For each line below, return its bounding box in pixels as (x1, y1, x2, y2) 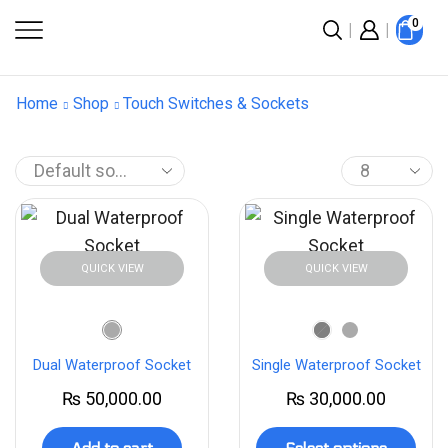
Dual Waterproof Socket (33, 356, 191, 374)
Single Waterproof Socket (251, 356, 421, 374)
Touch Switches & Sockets (123, 94, 309, 113)
